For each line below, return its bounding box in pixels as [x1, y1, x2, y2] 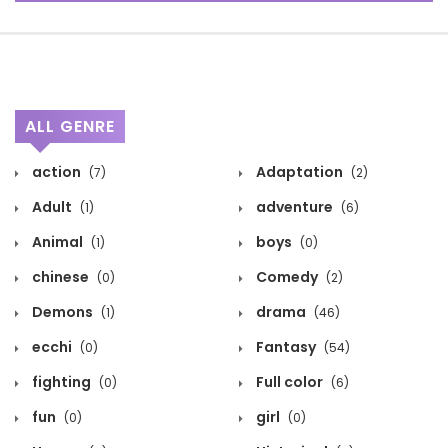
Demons [29, 302, 96, 323]
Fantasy [253, 337, 319, 358]
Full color [253, 372, 326, 393]
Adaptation [253, 162, 346, 183]
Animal [29, 232, 86, 253]
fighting [29, 372, 94, 393]
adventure [253, 197, 336, 218]
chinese [29, 267, 92, 288]
